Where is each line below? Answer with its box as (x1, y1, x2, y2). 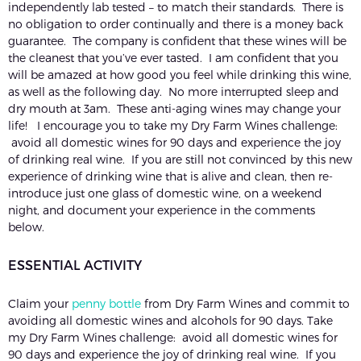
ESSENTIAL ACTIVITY (8, 257, 142, 273)
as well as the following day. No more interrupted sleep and (8, 85, 339, 99)
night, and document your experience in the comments (8, 203, 315, 218)
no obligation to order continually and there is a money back (8, 17, 343, 31)
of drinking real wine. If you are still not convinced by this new (8, 152, 352, 167)
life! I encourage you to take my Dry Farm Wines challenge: (8, 118, 338, 133)
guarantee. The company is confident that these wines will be (8, 34, 346, 48)
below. (8, 220, 44, 234)
